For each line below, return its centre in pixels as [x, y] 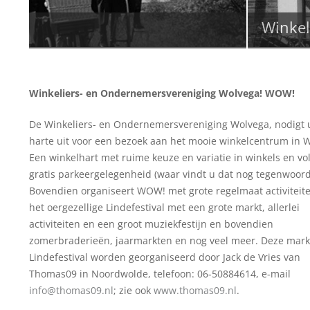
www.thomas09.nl [195, 290]
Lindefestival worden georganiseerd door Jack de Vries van [165, 257]
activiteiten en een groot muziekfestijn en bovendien [152, 224]
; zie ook [134, 290]
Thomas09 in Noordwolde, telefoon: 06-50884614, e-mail [160, 273]
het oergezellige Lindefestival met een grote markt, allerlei [165, 207]
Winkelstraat [88, 27]
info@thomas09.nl [72, 290]
